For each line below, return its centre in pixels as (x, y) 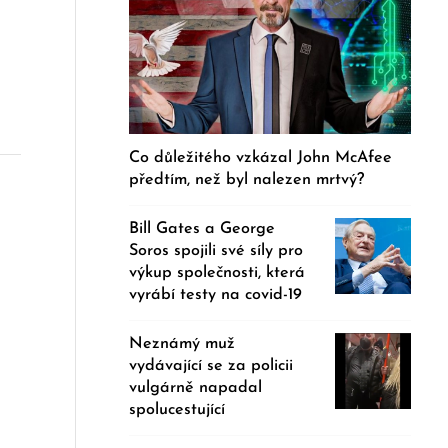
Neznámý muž (182, 344)
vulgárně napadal (196, 388)
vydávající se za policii (211, 366)
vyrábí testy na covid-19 (216, 295)
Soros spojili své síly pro (216, 251)
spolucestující (177, 410)
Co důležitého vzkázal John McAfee (261, 158)
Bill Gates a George (202, 229)
